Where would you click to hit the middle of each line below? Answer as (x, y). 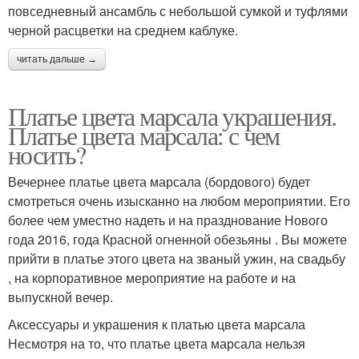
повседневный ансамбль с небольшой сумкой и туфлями (178, 11)
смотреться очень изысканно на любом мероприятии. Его (179, 201)
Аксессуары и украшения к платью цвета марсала (157, 325)
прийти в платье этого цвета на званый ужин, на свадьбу (177, 259)
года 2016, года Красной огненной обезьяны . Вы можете (177, 240)
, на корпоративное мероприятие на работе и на (152, 278)
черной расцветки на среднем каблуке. (123, 30)
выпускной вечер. (61, 297)
